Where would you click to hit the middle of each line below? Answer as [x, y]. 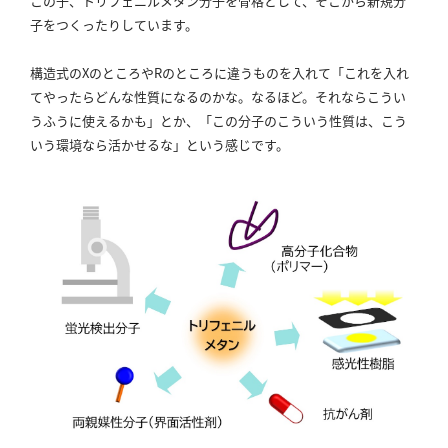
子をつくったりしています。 [114, 25]
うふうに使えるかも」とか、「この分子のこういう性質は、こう [218, 121]
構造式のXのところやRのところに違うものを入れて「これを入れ [219, 73]
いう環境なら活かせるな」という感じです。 [159, 145]
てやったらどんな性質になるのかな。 [140, 97]
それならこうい [360, 97]
